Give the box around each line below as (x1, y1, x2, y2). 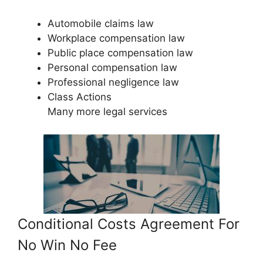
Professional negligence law (48, 76, 179, 88)
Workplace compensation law (48, 32, 185, 44)
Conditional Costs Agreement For (18, 215, 240, 232)
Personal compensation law (48, 62, 177, 73)
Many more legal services (48, 106, 167, 117)
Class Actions (48, 91, 112, 103)
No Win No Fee (18, 236, 117, 254)
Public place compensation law (48, 47, 193, 59)
